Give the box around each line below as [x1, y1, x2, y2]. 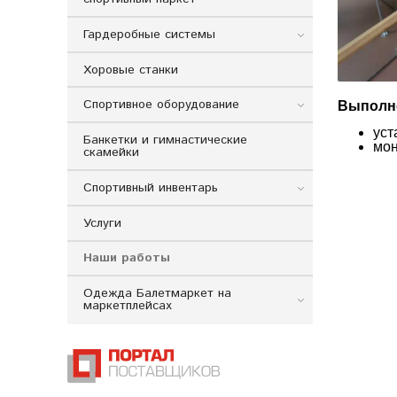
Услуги [82, 214, 121, 232]
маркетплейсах [82, 297, 172, 315]
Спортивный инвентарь [82, 178, 218, 197]
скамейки [82, 144, 139, 162]
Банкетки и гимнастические [82, 131, 247, 150]
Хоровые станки [82, 60, 178, 79]
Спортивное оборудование [82, 96, 239, 114]
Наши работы [82, 249, 170, 268]
